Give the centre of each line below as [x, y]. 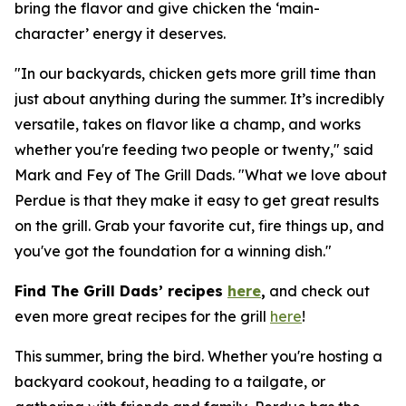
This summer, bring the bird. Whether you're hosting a [198, 356]
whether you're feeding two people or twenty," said [194, 150]
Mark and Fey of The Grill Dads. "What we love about [201, 175]
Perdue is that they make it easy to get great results [197, 200]
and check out [318, 291]
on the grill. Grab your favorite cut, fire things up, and [199, 226]
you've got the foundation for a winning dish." [173, 251]
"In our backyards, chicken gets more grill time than [195, 73]
